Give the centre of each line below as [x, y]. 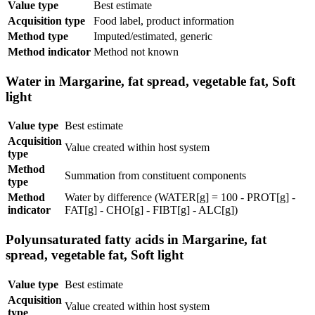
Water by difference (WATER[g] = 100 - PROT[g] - [180, 198]
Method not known [136, 51]
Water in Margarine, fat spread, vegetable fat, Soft [150, 81]
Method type [38, 36]
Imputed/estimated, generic [153, 36]
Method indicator [49, 51]
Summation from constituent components [155, 176]
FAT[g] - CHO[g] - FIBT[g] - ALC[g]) [151, 210]
